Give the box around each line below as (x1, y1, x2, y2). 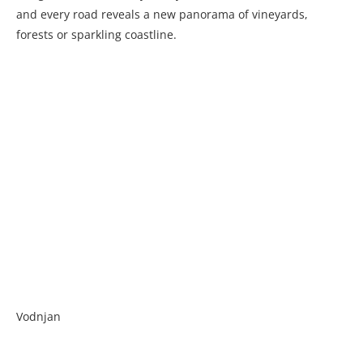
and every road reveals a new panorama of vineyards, (16, 6, 308, 23)
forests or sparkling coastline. (16, 27, 177, 43)
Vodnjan (16, 309, 61, 325)
